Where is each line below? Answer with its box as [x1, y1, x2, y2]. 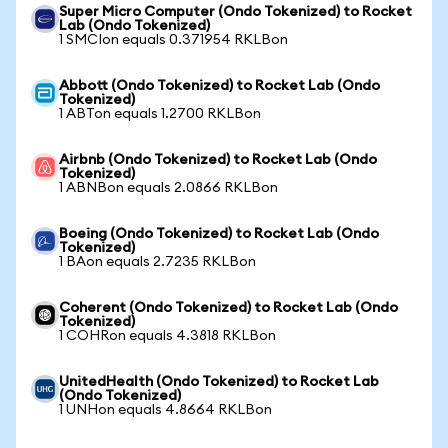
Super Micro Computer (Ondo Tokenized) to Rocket [59, 5, 412, 19]
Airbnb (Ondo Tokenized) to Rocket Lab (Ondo [59, 153, 377, 167]
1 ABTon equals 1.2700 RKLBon [59, 107, 261, 121]
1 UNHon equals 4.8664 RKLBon [59, 403, 272, 417]
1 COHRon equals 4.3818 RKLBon [59, 329, 276, 343]
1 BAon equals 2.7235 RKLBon [59, 255, 256, 269]
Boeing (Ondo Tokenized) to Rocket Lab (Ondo [59, 227, 379, 241]
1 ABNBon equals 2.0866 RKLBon [59, 181, 278, 195]
